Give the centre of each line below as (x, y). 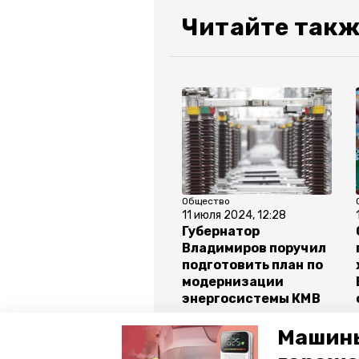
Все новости (208, 342)
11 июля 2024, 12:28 (234, 216)
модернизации (233, 282)
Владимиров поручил (254, 248)
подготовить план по (252, 265)
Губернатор (221, 232)
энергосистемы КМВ (251, 299)
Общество (206, 202)
